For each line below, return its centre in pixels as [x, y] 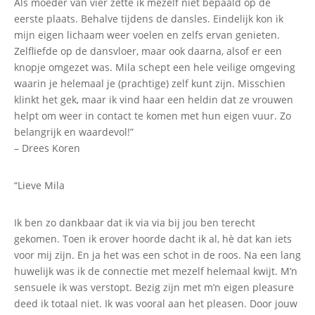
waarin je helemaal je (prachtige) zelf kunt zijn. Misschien [150, 83]
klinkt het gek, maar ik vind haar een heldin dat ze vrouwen [154, 99]
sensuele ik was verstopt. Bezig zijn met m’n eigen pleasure [154, 287]
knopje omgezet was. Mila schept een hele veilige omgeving [155, 67]
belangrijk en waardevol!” [74, 131]
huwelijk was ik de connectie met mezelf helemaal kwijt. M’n [156, 271]
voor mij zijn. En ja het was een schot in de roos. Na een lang [157, 255]
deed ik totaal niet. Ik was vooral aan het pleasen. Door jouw [156, 303]
